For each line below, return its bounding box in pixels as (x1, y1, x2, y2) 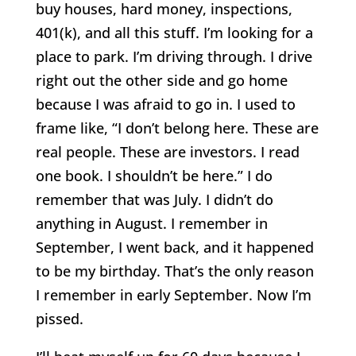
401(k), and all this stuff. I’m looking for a (35, 22, 313, 42)
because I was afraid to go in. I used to (35, 94, 296, 114)
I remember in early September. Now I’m (35, 284, 311, 304)
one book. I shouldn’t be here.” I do (35, 165, 273, 185)
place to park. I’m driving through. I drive (35, 46, 312, 66)
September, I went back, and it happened (35, 237, 314, 257)
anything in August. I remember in (35, 213, 268, 233)
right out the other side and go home (35, 70, 288, 90)
